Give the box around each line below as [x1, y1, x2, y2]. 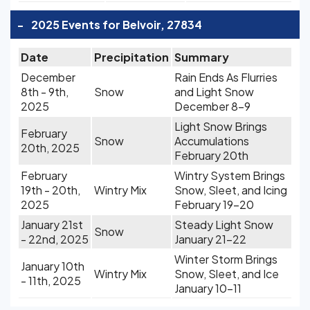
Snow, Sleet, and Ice [174, 266, 279, 281]
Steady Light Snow [174, 217, 273, 232]
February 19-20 [174, 197, 254, 212]
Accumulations [174, 134, 249, 148]
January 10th [21, 259, 84, 273]
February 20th [174, 148, 248, 163]
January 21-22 [174, 232, 246, 246]
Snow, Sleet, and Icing [174, 183, 287, 197]
